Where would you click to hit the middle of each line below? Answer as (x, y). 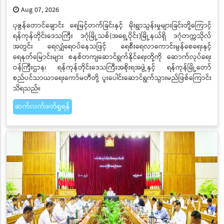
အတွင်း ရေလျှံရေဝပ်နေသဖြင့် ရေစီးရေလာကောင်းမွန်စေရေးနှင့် (112, 46)
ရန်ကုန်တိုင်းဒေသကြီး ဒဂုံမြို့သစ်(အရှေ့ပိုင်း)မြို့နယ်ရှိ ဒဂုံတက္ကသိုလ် (112, 36)
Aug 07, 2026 (39, 10)
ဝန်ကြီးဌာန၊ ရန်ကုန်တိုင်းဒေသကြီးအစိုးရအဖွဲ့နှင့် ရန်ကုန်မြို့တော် (112, 67)
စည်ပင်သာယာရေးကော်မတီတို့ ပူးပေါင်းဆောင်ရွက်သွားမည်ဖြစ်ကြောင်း (112, 78)
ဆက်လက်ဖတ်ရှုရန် (42, 106)
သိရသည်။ (26, 88)
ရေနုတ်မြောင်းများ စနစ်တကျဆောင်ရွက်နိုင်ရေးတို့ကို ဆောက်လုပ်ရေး (112, 57)
